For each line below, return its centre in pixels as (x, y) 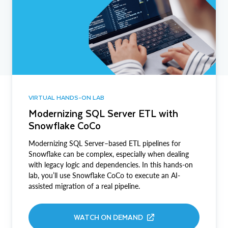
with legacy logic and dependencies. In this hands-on (111, 165)
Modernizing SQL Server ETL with (103, 113)
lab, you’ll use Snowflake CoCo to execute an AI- (104, 176)
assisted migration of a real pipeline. (84, 186)
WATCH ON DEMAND (108, 217)
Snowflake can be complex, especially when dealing (109, 154)
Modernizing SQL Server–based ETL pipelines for (105, 144)
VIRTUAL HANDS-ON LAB (66, 97)
